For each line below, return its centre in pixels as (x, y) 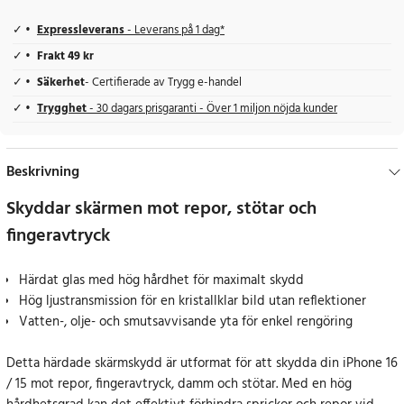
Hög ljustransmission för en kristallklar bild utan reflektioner (193, 302)
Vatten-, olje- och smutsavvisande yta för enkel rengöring (186, 322)
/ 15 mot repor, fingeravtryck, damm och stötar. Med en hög (179, 385)
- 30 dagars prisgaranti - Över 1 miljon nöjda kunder (213, 110)
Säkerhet (61, 83)
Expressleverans (81, 31)
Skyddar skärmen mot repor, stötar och (161, 210)
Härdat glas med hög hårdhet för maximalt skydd (161, 281)
